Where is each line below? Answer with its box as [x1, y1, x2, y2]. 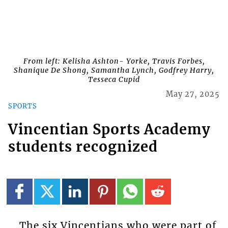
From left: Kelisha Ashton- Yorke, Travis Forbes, [23, 56, 205, 66]
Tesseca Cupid [88, 75, 140, 84]
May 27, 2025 [166, 90, 220, 99]
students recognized [8, 138, 158, 156]
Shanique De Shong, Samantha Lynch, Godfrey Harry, [14, 66, 214, 75]
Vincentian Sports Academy [8, 121, 211, 138]
